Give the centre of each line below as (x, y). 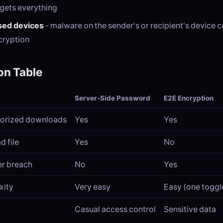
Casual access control (115, 209)
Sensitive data (190, 209)
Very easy (93, 187)
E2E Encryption (189, 98)
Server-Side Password (112, 98)
